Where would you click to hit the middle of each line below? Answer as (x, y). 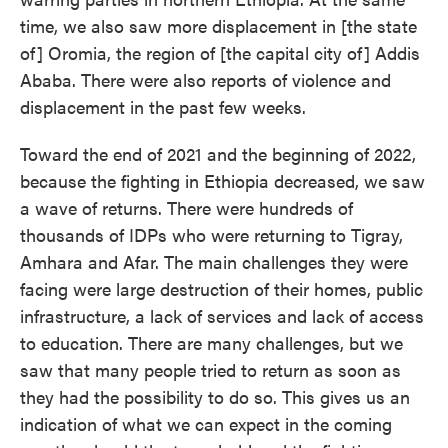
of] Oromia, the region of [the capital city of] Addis (220, 52)
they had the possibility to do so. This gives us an (215, 396)
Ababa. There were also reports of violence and (205, 79)
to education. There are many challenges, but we (211, 342)
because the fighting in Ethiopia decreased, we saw (222, 180)
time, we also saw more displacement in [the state (218, 25)
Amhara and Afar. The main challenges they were (214, 261)
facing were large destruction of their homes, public (221, 288)
